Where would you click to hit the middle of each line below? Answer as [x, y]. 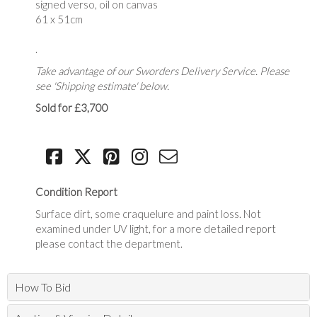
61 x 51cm [59, 19]
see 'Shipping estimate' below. [102, 86]
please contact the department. [109, 243]
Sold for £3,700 [72, 108]
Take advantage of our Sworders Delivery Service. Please [162, 71]
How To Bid [43, 287]
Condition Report [76, 192]
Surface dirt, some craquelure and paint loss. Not [148, 214]
